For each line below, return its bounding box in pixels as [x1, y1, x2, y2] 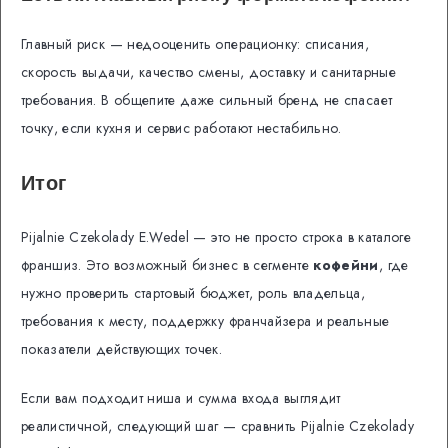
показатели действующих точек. [21, 339, 223, 360]
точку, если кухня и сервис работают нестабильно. [21, 118, 342, 139]
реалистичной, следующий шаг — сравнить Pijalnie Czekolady [21, 415, 414, 436]
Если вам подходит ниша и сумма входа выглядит [21, 387, 341, 408]
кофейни [313, 255, 379, 276]
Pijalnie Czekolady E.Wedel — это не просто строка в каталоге [21, 227, 412, 248]
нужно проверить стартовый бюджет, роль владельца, [21, 283, 366, 304]
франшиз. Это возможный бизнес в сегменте [21, 255, 314, 276]
